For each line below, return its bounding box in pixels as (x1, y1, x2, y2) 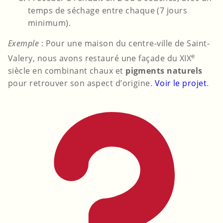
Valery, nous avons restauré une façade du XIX (8, 53, 192, 64)
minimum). (28, 17, 71, 29)
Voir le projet (154, 78, 207, 89)
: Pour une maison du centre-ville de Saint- (39, 38, 210, 49)
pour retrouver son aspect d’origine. (8, 78, 155, 89)
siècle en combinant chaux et (8, 65, 126, 77)
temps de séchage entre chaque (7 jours (28, 5, 188, 16)
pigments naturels (125, 65, 203, 77)
